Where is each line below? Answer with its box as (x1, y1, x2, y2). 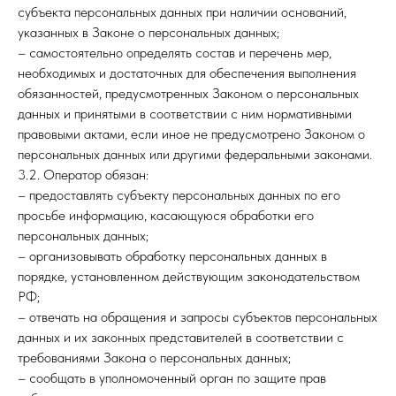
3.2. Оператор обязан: (18, 166, 148, 183)
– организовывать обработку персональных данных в (18, 247, 327, 264)
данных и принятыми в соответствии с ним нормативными (18, 105, 352, 122)
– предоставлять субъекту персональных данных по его (18, 187, 340, 203)
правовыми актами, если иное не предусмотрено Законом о (18, 126, 365, 142)
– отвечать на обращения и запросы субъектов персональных (18, 308, 377, 325)
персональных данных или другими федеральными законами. (18, 146, 372, 163)
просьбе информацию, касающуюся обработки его (18, 207, 314, 224)
